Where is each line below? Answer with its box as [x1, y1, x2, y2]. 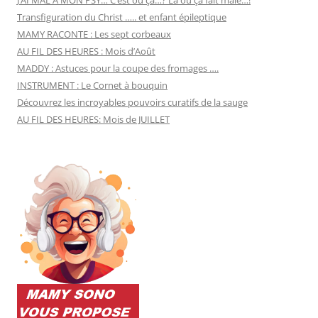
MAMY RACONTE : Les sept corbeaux [17, 27, 171, 40]
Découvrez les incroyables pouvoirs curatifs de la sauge [17, 95, 248, 109]
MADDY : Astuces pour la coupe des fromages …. [17, 61, 219, 75]
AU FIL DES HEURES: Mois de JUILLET [17, 112, 170, 126]
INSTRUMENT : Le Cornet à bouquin [17, 78, 168, 92]
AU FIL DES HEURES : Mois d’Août [17, 44, 155, 57]
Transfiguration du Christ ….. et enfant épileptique [17, 10, 226, 23]
